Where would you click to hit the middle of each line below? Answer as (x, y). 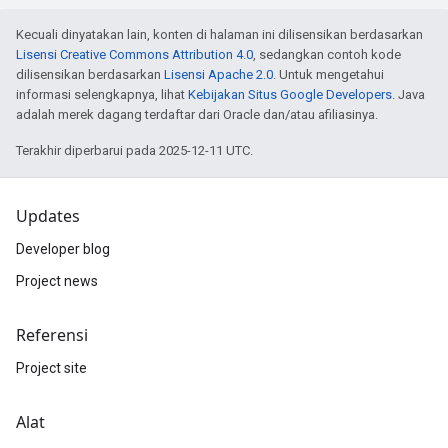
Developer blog (63, 249)
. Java (408, 94)
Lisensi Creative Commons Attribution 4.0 (134, 54)
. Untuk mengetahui (328, 74)
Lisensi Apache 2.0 (218, 74)
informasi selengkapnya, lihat (102, 94)
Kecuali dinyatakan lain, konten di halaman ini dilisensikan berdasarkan (219, 34)
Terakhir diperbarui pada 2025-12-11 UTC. (134, 150)
